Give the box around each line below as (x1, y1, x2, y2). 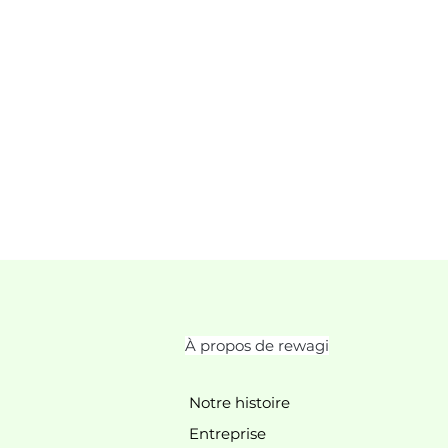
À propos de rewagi (184, 336, 329, 355)
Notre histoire (188, 393, 290, 412)
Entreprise (188, 424, 266, 443)
